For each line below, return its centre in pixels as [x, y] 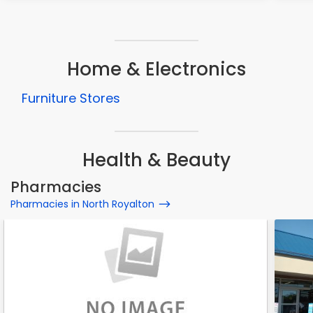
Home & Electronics [156, 69]
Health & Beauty [156, 160]
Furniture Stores [71, 98]
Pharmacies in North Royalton [82, 204]
